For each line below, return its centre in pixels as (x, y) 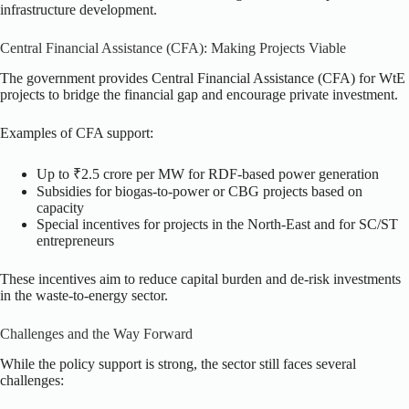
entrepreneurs (75, 241)
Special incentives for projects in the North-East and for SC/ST (217, 225)
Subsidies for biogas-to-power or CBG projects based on (199, 192)
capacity (60, 208)
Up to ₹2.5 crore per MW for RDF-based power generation (208, 174)
